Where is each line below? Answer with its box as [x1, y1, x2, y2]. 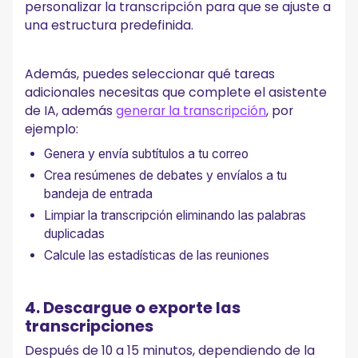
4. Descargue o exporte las [25, 296, 241, 319]
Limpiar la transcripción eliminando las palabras [44, 208, 307, 224]
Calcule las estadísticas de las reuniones [44, 247, 270, 263]
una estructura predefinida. [25, 15, 194, 34]
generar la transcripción [116, 101, 267, 121]
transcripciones [25, 314, 154, 337]
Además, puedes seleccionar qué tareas [25, 65, 276, 84]
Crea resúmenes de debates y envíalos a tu [44, 168, 288, 184]
